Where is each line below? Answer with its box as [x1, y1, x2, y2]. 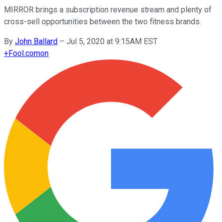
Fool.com [8, 48, 40, 58]
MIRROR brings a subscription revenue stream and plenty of [4, 4, 212, 14]
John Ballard [15, 36, 57, 46]
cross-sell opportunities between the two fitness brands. [4, 16, 201, 26]
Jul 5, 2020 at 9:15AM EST [66, 36, 158, 46]
